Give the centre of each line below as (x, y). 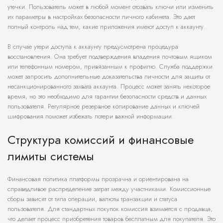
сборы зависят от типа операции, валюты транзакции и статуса (92, 199)
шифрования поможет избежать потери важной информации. (91, 116)
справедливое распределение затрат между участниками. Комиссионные (109, 189)
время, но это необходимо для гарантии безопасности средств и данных (107, 97)
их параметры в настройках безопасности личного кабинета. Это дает (101, 17)
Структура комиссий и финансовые (101, 140)
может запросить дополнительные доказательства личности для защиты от (109, 77)
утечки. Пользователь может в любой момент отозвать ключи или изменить (111, 7)
